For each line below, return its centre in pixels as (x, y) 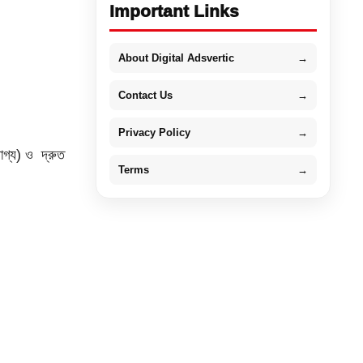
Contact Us (145, 95)
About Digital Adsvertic (176, 58)
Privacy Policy (154, 132)
